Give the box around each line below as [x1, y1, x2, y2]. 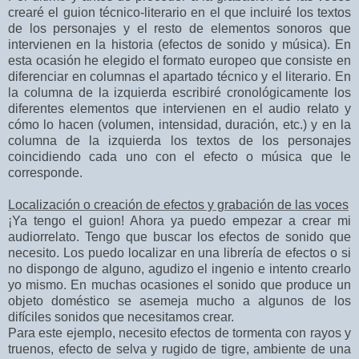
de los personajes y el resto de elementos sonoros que [8, 22, 351, 36]
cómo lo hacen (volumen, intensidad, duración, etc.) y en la [8, 118, 351, 132]
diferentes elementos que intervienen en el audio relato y [8, 102, 351, 116]
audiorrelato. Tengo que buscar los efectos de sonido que [8, 230, 351, 244]
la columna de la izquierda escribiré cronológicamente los [8, 86, 351, 100]
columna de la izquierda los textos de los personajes [8, 134, 351, 148]
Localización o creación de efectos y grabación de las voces [8, 198, 349, 212]
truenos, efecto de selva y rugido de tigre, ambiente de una [8, 342, 351, 357]
